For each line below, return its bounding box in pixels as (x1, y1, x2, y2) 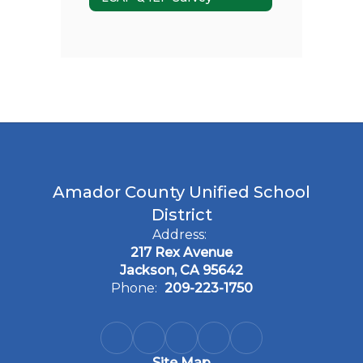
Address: (152, 227, 207, 242)
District (151, 205, 212, 224)
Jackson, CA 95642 (120, 263, 243, 278)
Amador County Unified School (53, 182, 310, 202)
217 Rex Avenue (130, 245, 233, 260)
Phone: (110, 280, 157, 296)
